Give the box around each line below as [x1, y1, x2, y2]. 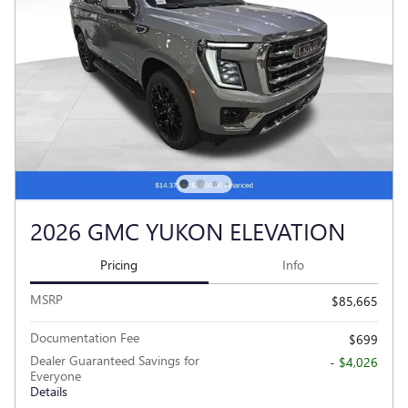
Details [30, 382, 67, 401]
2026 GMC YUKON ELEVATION [30, 213, 345, 247]
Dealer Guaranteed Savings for [30, 352, 199, 370]
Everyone [30, 367, 81, 385]
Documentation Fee [30, 329, 139, 347]
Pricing [100, 255, 138, 273]
